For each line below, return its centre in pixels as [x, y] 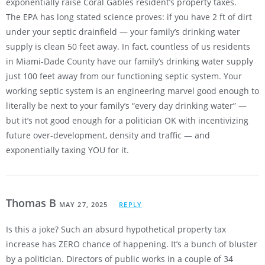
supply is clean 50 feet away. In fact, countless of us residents [128, 47]
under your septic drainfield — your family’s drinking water [123, 32]
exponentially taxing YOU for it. [67, 150]
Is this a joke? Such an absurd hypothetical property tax [116, 230]
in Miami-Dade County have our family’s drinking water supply [130, 62]
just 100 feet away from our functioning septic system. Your [124, 76]
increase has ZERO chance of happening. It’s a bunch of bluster [132, 244]
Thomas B [33, 203]
